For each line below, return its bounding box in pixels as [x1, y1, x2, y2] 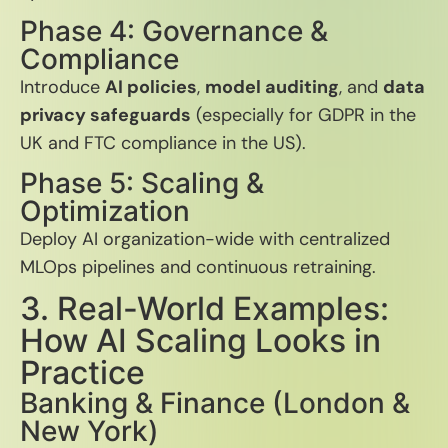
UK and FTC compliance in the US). [20, 131, 306, 155]
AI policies [105, 75, 197, 99]
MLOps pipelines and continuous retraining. [20, 255, 376, 279]
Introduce [20, 75, 105, 99]
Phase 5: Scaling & [20, 166, 264, 200]
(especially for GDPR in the [191, 103, 416, 127]
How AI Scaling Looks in [20, 321, 381, 360]
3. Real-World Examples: [20, 289, 389, 328]
